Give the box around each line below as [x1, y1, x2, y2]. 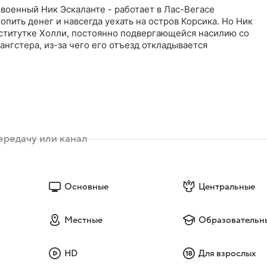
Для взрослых [198, 249, 257, 259]
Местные [64, 215, 103, 225]
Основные [64, 182, 108, 192]
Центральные [198, 182, 256, 192]
